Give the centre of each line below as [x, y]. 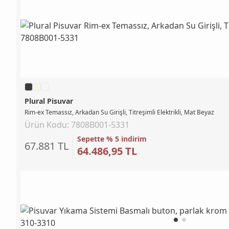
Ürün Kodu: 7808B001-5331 [77, 124]
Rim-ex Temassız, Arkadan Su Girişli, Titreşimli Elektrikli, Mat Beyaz [119, 112]
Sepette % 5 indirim [112, 139]
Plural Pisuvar [49, 101]
